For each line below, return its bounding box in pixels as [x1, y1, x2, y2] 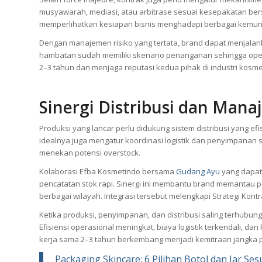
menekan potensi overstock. [39, 147, 140, 158]
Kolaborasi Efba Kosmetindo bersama [39, 166, 176, 177]
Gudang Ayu [176, 166, 220, 177]
